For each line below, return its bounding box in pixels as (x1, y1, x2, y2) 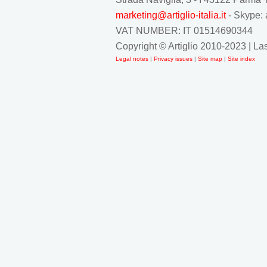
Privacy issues (154, 55, 194, 63)
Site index (228, 55, 255, 63)
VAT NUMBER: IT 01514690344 (116, 25, 253, 36)
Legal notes (116, 55, 150, 63)
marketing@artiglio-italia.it (116, 10, 226, 21)
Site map (198, 55, 222, 63)
